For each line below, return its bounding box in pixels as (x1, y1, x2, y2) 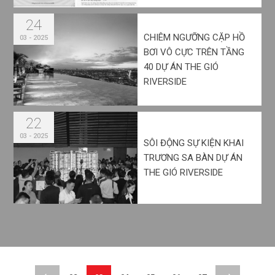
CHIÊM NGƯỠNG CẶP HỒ (144, 31, 245, 43)
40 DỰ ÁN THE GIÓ (144, 61, 219, 72)
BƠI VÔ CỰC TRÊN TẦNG (144, 46, 244, 58)
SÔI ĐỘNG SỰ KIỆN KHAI (144, 137, 244, 149)
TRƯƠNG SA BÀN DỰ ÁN (144, 152, 242, 163)
